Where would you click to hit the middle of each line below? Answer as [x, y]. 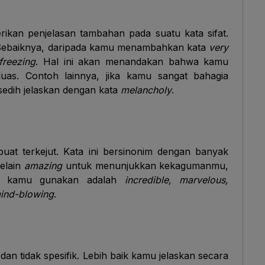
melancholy [146, 90]
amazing [45, 166]
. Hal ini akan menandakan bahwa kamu [132, 62]
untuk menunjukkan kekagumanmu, [147, 166]
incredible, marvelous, [177, 180]
